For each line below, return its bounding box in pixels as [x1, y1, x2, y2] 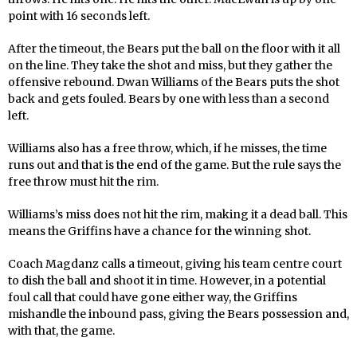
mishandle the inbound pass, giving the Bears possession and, [8, 307, 349, 322]
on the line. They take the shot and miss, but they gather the [8, 58, 332, 73]
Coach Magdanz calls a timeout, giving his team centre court [8, 257, 342, 272]
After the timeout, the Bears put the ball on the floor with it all [8, 41, 340, 57]
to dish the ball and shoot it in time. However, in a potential [8, 273, 326, 288]
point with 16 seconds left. [8, 9, 150, 24]
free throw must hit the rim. [8, 175, 159, 190]
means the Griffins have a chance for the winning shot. [8, 224, 311, 239]
